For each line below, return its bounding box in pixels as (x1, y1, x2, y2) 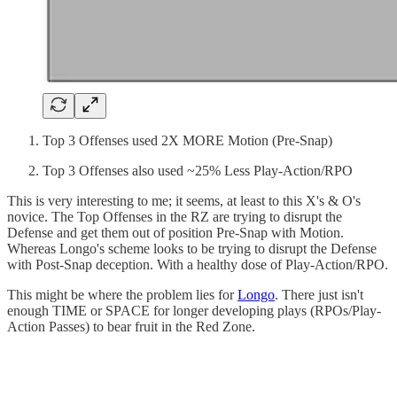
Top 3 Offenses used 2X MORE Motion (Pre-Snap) (43, 132, 332, 148)
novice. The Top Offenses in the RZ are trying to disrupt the (7, 208, 342, 224)
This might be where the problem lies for (7, 286, 237, 302)
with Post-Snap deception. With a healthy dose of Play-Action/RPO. (7, 256, 388, 272)
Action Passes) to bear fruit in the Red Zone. (7, 318, 259, 334)
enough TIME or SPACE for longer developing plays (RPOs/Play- (7, 302, 381, 318)
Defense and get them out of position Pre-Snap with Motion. (7, 224, 344, 240)
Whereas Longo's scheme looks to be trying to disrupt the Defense (7, 240, 377, 256)
